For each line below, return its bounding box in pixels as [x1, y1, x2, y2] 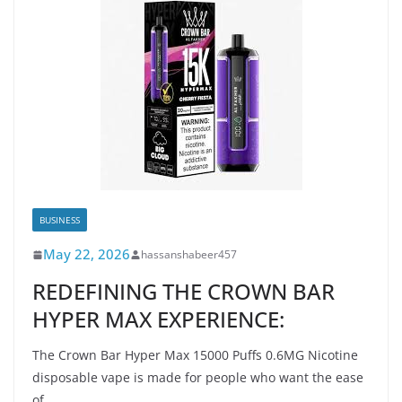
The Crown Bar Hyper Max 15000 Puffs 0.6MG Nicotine [32, 346, 358, 363]
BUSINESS [39, 214, 80, 226]
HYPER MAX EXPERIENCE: [32, 304, 284, 334]
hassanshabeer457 [141, 247, 237, 262]
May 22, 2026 [43, 245, 130, 263]
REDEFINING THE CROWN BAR [32, 276, 335, 306]
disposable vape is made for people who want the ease [32, 369, 363, 386]
